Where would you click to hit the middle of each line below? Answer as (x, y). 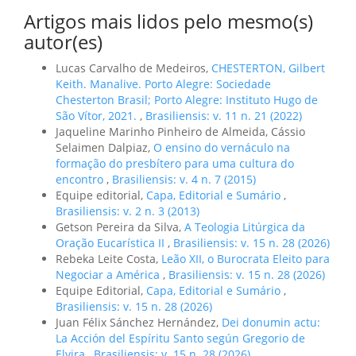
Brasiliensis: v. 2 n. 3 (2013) (128, 211)
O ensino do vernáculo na (222, 148)
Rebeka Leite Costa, (108, 259)
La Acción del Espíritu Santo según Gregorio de (180, 339)
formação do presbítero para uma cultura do (175, 164)
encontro (81, 180)
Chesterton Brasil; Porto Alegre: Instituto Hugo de (187, 100)
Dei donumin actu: (271, 323)
